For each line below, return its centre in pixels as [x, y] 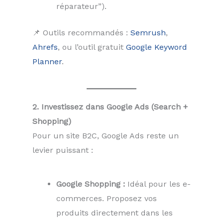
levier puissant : [63, 150]
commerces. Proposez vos [107, 198]
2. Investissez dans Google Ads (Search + [110, 107]
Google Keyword [157, 47]
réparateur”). [81, 6]
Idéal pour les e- [158, 184]
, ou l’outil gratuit [92, 47]
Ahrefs [45, 47]
